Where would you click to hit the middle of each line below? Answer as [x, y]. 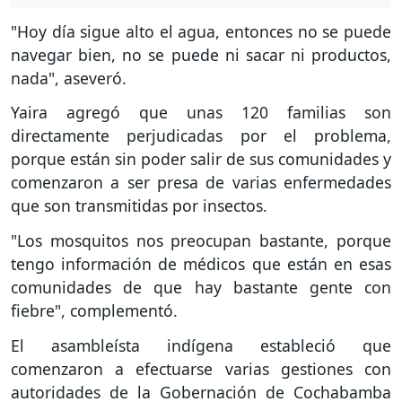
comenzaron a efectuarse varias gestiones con [201, 369]
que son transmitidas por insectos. [139, 206]
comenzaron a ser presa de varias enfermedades [201, 183]
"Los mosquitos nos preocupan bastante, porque [201, 241]
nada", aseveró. [69, 78]
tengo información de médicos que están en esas [201, 264]
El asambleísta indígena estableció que [201, 346]
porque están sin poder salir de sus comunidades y [201, 159]
